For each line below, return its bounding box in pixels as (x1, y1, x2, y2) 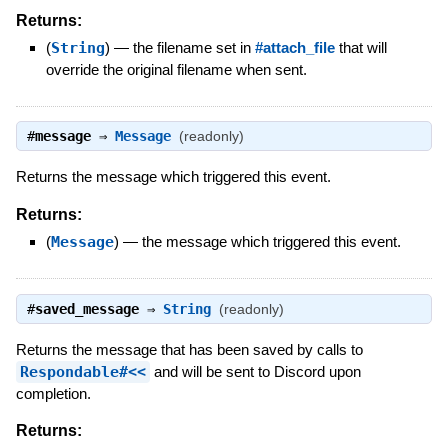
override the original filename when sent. (45, 61, 307, 79)
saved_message (34, 300, 139, 317)
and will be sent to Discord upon (149, 362, 361, 380)
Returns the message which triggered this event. (15, 168, 331, 186)
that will (334, 39, 387, 57)
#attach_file (254, 39, 335, 57)
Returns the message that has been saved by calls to (15, 340, 363, 358)
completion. (15, 384, 91, 402)
